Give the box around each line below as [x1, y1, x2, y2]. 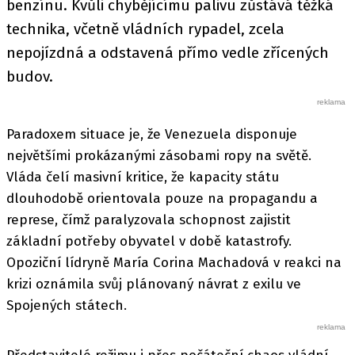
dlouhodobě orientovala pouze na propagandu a [6, 189, 318, 207]
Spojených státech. [6, 296, 127, 314]
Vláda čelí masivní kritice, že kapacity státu [6, 168, 279, 185]
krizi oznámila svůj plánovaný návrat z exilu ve [6, 275, 301, 292]
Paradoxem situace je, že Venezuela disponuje [6, 125, 297, 143]
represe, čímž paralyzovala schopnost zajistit [6, 211, 291, 228]
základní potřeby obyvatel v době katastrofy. [6, 232, 292, 250]
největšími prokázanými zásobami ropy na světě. [6, 147, 311, 164]
